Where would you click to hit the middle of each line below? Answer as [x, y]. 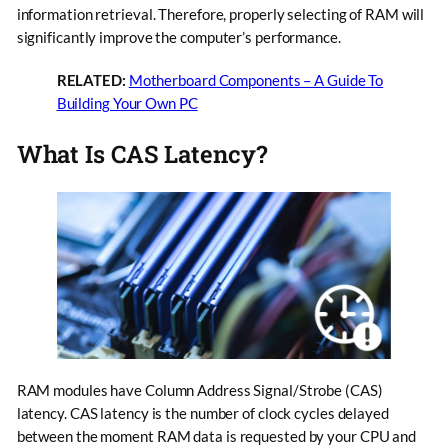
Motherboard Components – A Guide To [256, 79]
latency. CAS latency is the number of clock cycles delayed [202, 413]
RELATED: [91, 79]
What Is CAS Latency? [141, 153]
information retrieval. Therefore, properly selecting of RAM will [220, 13]
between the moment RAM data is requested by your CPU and [216, 436]
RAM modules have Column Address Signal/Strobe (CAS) [199, 390]
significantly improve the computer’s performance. [178, 36]
